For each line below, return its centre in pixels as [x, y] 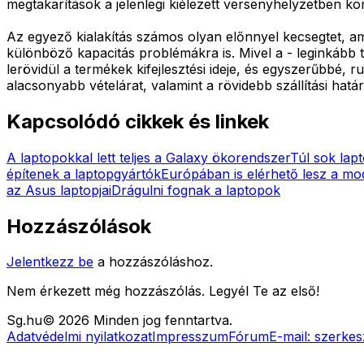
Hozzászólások [79, 226]
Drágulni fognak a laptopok [196, 190]
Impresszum [190, 337]
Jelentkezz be [50, 262]
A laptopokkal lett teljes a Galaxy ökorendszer [148, 157]
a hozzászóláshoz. [155, 262]
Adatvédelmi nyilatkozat [79, 337]
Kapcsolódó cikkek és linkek [138, 121]
